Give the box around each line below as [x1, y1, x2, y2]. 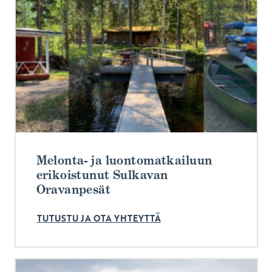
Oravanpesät [36, 182, 111, 198]
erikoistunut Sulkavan [36, 167, 168, 183]
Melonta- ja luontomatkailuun [36, 152, 212, 169]
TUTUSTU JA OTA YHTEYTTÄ [36, 212, 161, 225]
